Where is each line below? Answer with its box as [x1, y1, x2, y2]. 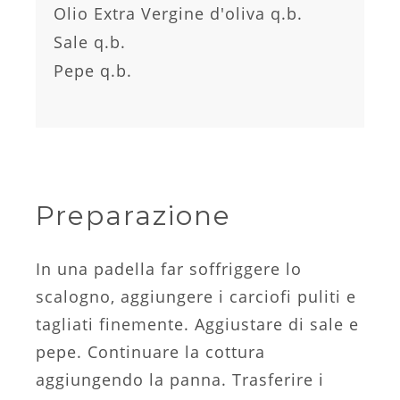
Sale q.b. [54, 30, 126, 53]
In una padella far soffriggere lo [36, 257, 302, 279]
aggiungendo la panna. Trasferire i [36, 368, 324, 390]
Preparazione [36, 198, 231, 232]
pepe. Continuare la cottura [36, 340, 265, 362]
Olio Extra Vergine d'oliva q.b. [54, 2, 303, 24]
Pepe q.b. [54, 59, 132, 81]
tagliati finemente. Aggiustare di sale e [36, 312, 359, 335]
